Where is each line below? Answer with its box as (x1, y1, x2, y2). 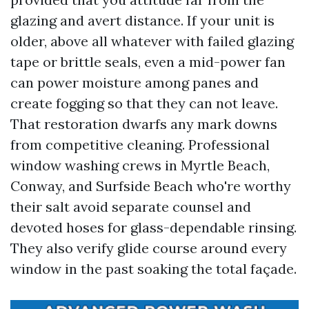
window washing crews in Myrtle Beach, (10, 157, 270, 174)
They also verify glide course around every (10, 239, 287, 257)
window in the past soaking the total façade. (10, 260, 297, 277)
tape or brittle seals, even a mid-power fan (10, 53, 286, 70)
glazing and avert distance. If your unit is (10, 12, 275, 29)
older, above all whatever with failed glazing (10, 32, 294, 50)
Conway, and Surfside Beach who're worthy (10, 177, 291, 195)
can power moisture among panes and (10, 74, 259, 91)
